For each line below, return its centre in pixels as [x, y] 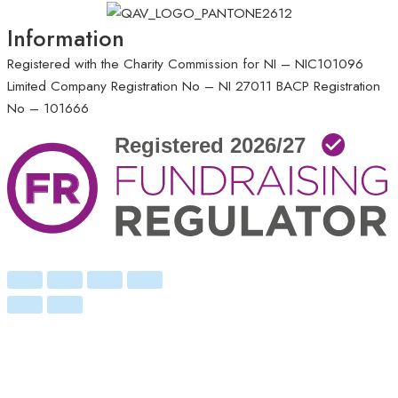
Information [66, 39]
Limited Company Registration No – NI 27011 [139, 86]
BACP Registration [328, 86]
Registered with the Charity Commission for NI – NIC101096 [185, 64]
